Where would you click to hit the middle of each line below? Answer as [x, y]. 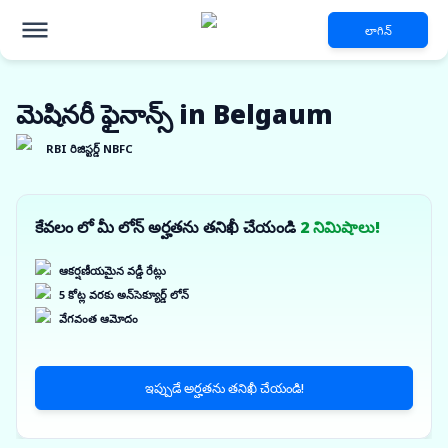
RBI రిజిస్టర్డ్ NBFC [89, 148]
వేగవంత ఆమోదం [98, 318]
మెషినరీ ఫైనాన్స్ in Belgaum [174, 114]
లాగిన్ [378, 30]
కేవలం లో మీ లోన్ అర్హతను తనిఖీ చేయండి [167, 227]
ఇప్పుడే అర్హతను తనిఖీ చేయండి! [224, 388]
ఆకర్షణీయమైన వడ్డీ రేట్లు [112, 270]
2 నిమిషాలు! [340, 227]
